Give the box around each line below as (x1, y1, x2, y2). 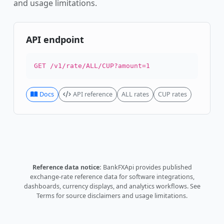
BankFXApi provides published (101, 163, 192, 172)
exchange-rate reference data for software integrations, (29, 172, 194, 181)
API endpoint (26, 33, 84, 46)
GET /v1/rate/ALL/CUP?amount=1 (34, 62, 150, 70)
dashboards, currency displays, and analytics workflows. (23, 182, 190, 191)
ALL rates (121, 90, 149, 99)
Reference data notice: (32, 163, 101, 172)
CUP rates (158, 90, 187, 99)
